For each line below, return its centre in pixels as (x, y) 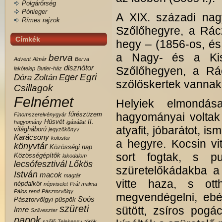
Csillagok (33, 88)
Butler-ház (50, 68)
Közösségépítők (37, 155)
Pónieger (34, 12)
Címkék (28, 39)
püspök (65, 199)
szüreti (74, 209)
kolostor (61, 138)
